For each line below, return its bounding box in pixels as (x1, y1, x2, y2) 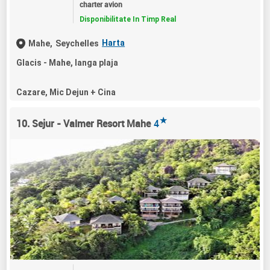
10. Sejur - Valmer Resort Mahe (16, 116, 151, 130)
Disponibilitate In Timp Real (79, 14, 176, 24)
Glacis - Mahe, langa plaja (16, 57, 119, 67)
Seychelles (55, 38, 99, 48)
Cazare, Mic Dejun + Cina (16, 87, 116, 97)
